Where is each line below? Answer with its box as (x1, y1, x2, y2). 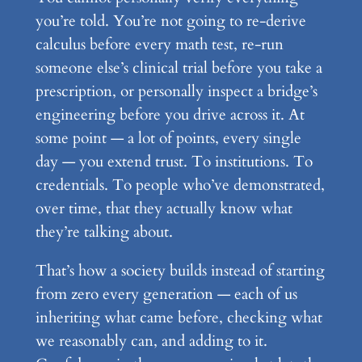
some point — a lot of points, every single (35, 127, 301, 149)
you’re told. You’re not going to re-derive (35, 10, 306, 32)
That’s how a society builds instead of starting (35, 260, 325, 282)
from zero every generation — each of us (35, 284, 297, 305)
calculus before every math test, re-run (35, 33, 284, 55)
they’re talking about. (35, 221, 173, 242)
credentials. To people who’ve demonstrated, (35, 174, 325, 196)
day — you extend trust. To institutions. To (35, 150, 313, 172)
